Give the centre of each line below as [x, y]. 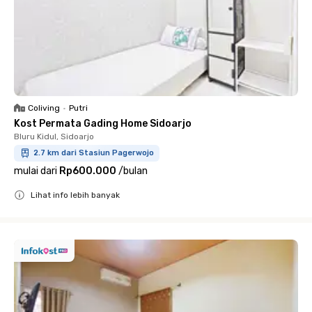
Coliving [44, 108]
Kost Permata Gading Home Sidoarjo [103, 124]
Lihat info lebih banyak [75, 195]
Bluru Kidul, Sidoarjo [54, 136]
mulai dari [36, 171]
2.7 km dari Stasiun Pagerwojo [94, 153]
